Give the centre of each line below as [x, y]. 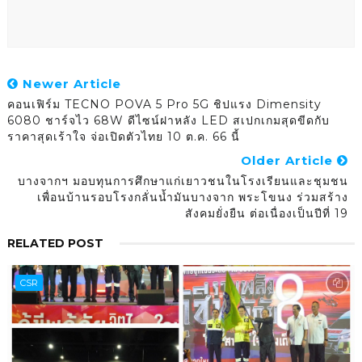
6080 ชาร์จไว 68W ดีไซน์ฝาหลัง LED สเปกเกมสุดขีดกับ [168, 120]
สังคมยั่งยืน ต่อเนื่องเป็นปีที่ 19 [267, 213]
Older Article [289, 160]
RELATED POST [55, 243]
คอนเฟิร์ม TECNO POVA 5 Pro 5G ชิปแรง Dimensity [164, 104]
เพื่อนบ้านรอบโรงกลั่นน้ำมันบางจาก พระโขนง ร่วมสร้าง [193, 197]
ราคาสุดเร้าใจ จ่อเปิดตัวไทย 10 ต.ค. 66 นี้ [123, 136]
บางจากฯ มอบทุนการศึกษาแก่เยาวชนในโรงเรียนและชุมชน [183, 181]
